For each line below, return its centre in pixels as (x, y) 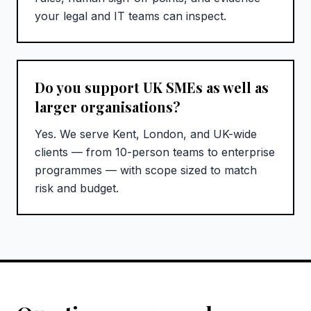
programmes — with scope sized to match (146, 170)
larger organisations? (108, 107)
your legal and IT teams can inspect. (131, 16)
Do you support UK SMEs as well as (152, 87)
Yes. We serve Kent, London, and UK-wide (146, 134)
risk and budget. (77, 188)
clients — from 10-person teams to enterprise (155, 152)
